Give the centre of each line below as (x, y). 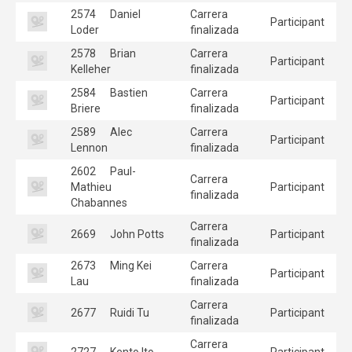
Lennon (89, 147)
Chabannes (99, 202)
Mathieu (91, 187)
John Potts (136, 234)
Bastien (128, 92)
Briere (86, 108)
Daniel (124, 14)
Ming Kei (130, 265)
